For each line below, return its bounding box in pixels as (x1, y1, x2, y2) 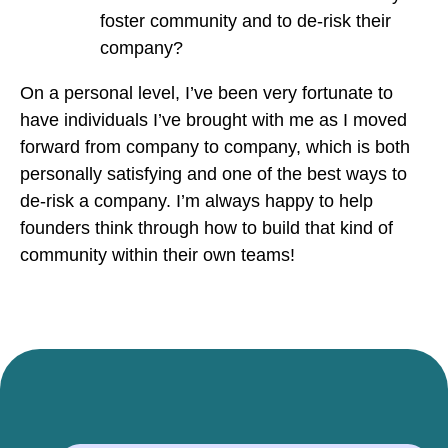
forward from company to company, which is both (20, 136, 410, 157)
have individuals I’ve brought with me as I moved (20, 109, 407, 130)
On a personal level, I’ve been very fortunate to (20, 82, 393, 103)
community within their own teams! (20, 244, 295, 265)
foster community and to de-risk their (100, 10, 391, 31)
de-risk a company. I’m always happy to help (20, 190, 373, 211)
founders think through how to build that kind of (20, 217, 393, 238)
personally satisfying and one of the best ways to (20, 163, 407, 184)
